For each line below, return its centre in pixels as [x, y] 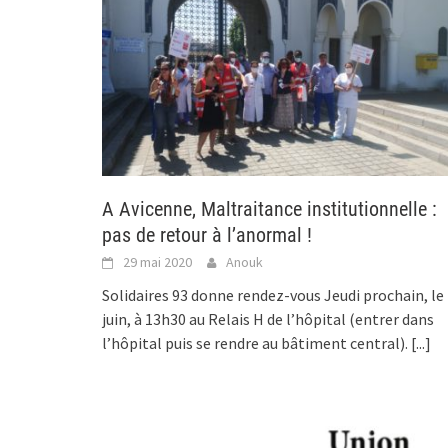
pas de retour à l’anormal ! [207, 235]
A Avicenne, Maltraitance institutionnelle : [269, 209]
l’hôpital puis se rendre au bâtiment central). [256, 343]
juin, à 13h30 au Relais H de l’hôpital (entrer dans [268, 319]
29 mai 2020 [157, 262]
